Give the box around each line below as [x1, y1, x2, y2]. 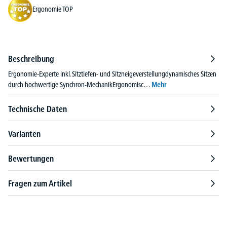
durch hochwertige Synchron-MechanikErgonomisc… [8, 80, 152, 89]
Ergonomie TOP [32, 5, 73, 14]
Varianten [8, 128, 41, 139]
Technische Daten [8, 103, 67, 114]
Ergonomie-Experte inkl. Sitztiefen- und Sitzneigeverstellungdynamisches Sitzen [8, 69, 216, 79]
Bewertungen [8, 153, 54, 164]
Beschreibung [8, 53, 54, 64]
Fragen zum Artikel [8, 178, 72, 188]
